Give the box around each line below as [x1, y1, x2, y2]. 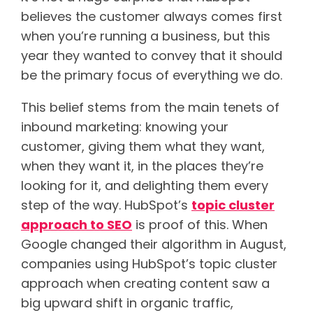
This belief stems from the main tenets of [21, 98, 279, 116]
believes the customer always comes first [21, 7, 282, 25]
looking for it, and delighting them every [21, 176, 268, 194]
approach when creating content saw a [21, 274, 270, 292]
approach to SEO [21, 215, 132, 233]
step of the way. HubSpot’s [21, 196, 191, 214]
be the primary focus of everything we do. [21, 66, 282, 84]
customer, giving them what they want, [21, 137, 265, 155]
